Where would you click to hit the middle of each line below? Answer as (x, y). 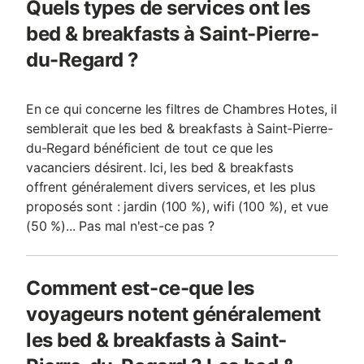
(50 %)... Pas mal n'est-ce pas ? (120, 226)
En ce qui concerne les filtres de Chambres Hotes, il (182, 109)
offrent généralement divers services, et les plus (171, 187)
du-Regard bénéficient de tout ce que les (149, 148)
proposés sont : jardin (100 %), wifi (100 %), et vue (177, 206)
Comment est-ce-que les (140, 288)
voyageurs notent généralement (173, 314)
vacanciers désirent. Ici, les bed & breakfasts (160, 167)
